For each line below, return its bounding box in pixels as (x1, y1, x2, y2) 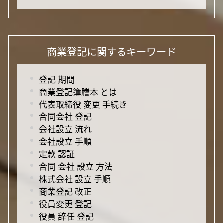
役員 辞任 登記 (38, 209, 94, 222)
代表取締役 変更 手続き (38, 97, 127, 110)
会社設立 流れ (38, 122, 92, 135)
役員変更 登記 (38, 197, 92, 210)
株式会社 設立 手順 (38, 172, 111, 185)
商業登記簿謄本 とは (38, 85, 117, 98)
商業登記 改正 (38, 184, 92, 197)
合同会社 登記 (38, 110, 92, 122)
